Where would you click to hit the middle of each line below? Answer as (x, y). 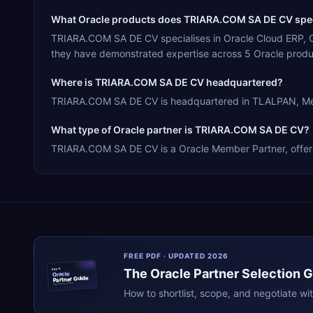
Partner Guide (71, 278)
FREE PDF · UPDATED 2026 (176, 255)
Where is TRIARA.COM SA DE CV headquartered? (167, 82)
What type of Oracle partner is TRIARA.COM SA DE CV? (180, 129)
